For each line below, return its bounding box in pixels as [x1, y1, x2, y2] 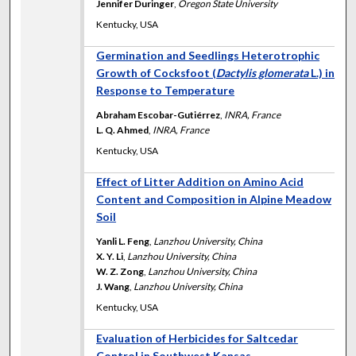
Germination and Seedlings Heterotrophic [96, 48, 320, 62]
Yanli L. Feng [96, 234, 150, 247]
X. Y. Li [96, 250, 124, 262]
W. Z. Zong [96, 265, 145, 277]
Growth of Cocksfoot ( [96, 65, 217, 79]
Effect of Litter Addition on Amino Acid [96, 174, 304, 188]
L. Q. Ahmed [96, 123, 149, 136]
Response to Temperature [96, 83, 235, 97]
